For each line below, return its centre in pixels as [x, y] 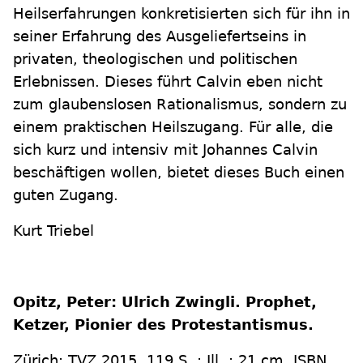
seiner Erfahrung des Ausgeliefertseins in [160, 36]
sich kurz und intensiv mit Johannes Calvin [165, 149]
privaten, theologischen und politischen [155, 59]
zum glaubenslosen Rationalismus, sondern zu [180, 104]
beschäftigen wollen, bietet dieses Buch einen [179, 172]
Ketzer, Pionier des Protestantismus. [163, 325]
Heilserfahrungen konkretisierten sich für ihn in [181, 13]
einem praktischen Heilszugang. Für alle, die [173, 127]
